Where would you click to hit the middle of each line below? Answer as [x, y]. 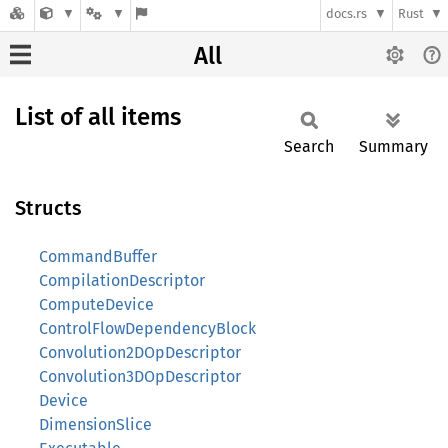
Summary [393, 146]
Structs [48, 208]
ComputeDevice [96, 304]
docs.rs [347, 14]
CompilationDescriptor [122, 280]
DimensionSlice [95, 424]
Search [309, 146]
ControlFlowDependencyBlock [147, 328]
